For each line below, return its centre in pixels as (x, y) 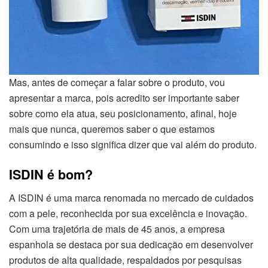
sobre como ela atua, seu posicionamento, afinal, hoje (123, 113)
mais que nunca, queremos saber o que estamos (112, 129)
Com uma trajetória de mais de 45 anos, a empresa (117, 229)
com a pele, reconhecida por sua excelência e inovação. (128, 214)
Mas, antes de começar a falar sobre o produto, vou (117, 82)
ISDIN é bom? (51, 175)
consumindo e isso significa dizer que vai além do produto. (133, 144)
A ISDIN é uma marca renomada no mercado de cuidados (131, 198)
